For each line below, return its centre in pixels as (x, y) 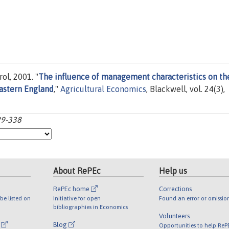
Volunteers (174, 216)
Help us (173, 170)
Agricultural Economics (103, 89)
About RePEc (77, 170)
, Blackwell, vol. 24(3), (186, 89)
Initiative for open (77, 198)
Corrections (175, 189)
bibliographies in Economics (91, 207)
